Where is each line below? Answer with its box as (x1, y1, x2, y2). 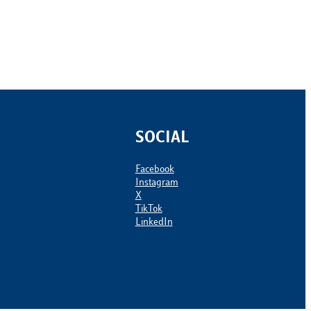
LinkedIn (135, 217, 173, 228)
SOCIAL (135, 131, 189, 147)
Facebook (135, 165, 174, 176)
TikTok (135, 204, 162, 215)
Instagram (135, 178, 178, 189)
